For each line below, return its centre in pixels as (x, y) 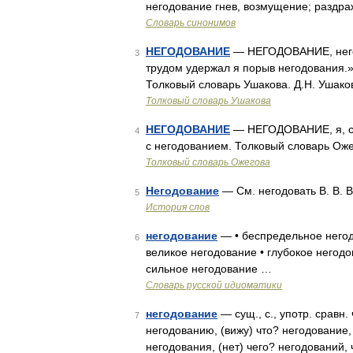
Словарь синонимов (191, 23)
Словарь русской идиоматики (214, 285)
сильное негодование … (209, 269)
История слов (178, 207)
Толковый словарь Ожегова (208, 162)
